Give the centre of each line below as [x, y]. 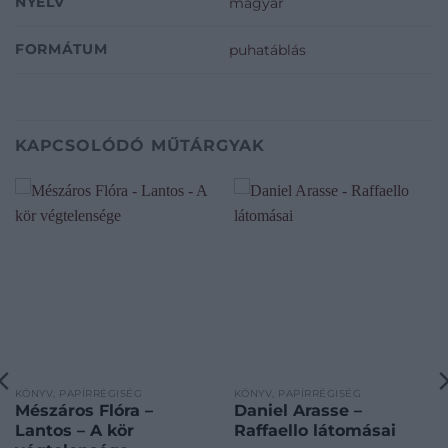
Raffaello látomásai [314, 431]
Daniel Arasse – [297, 411]
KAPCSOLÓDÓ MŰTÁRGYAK [140, 146]
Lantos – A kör [74, 431]
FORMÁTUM [61, 49]
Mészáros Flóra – [83, 411]
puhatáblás [268, 50]
